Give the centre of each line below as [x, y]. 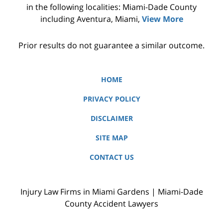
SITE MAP [111, 137]
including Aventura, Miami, [91, 19]
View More [162, 19]
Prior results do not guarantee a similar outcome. [111, 45]
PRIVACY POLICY [111, 99]
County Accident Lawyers [111, 203]
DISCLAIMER [111, 118]
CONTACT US [111, 157]
